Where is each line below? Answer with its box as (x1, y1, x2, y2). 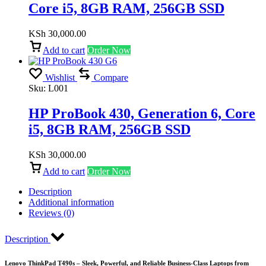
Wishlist (45, 72, 75, 83)
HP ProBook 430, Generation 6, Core (28, 105, 255, 121)
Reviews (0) (28, 207, 74, 218)
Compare (94, 72, 128, 83)
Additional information (28, 197, 114, 207)
